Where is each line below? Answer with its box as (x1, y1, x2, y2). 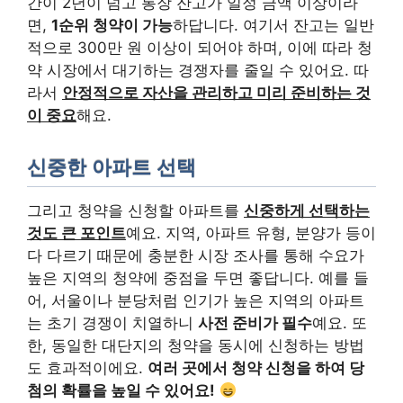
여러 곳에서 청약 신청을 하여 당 (148, 359, 364, 378)
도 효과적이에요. (27, 359, 148, 378)
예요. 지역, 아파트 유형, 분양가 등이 (126, 224, 376, 243)
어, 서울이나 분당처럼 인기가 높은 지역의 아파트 (27, 291, 364, 310)
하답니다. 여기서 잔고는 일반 (173, 16, 374, 35)
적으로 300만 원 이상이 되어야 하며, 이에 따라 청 (27, 39, 372, 58)
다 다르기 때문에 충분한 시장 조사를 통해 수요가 (27, 246, 364, 265)
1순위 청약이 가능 (51, 16, 173, 35)
